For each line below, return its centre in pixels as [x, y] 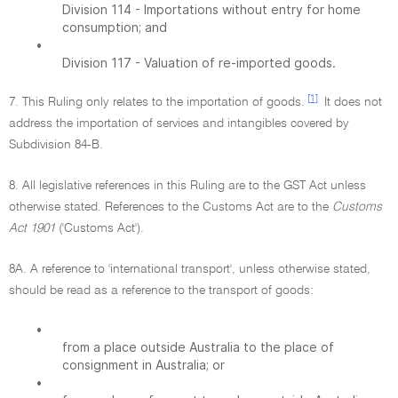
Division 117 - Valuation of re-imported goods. [199, 63]
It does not [351, 102]
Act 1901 [32, 228]
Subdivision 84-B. [56, 145]
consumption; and [115, 27]
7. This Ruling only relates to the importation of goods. [157, 102]
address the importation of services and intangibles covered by [179, 123]
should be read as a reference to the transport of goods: [161, 291]
